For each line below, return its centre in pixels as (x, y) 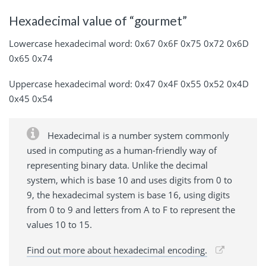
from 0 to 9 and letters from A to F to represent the (131, 209)
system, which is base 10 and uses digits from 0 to (129, 180)
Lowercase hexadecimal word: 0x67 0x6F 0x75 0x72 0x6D (129, 43)
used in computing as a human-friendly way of (122, 150)
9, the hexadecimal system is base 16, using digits (128, 194)
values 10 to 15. (59, 224)
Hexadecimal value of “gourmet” (98, 21)
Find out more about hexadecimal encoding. (117, 250)
